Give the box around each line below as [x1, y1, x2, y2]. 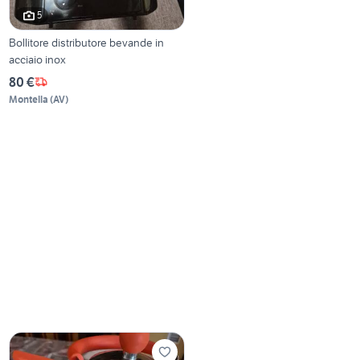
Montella [9, 92, 49, 105]
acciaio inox [9, 51, 67, 67]
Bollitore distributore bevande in [9, 35, 165, 50]
